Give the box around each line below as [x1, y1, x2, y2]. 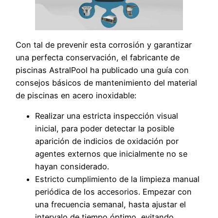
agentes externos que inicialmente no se [35, 148, 187, 159]
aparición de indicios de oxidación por [35, 136, 179, 146]
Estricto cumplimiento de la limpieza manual [35, 174, 200, 184]
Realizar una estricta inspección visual [35, 110, 178, 121]
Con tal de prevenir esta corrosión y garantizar [16, 39, 192, 50]
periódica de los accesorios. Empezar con [35, 186, 192, 197]
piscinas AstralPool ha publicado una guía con [16, 65, 189, 75]
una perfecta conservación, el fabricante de [16, 52, 180, 62]
